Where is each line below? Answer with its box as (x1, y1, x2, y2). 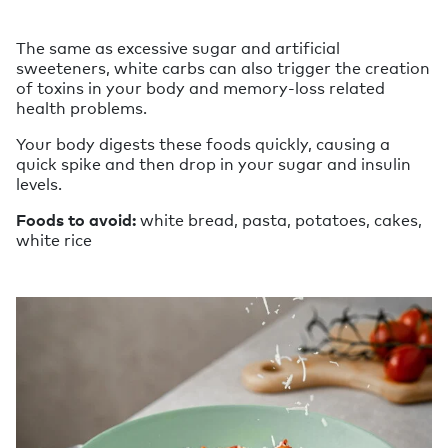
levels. (16, 172, 62, 195)
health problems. (16, 96, 147, 119)
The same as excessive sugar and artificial (16, 36, 340, 59)
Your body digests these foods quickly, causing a (16, 132, 390, 155)
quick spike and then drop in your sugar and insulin (16, 152, 411, 175)
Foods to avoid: (16, 208, 140, 231)
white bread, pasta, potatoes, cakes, (140, 208, 422, 231)
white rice (16, 228, 92, 251)
